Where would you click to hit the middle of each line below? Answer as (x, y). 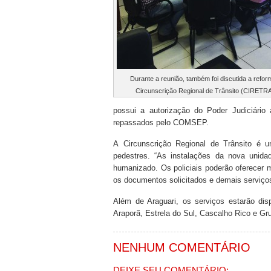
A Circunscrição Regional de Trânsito (183, 144)
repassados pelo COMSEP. (161, 122)
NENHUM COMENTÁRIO (182, 247)
